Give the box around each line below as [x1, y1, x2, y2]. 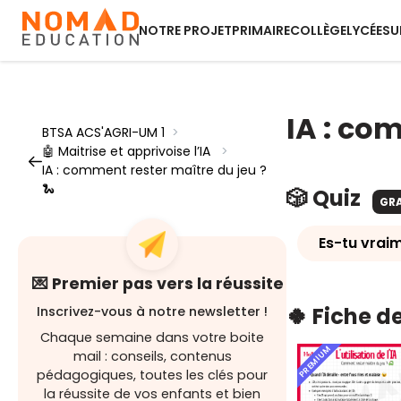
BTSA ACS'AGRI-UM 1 [42, 124, 165, 141]
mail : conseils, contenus [73, 347, 232, 365]
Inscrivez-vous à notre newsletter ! [37, 303, 268, 320]
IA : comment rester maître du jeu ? [42, 161, 267, 179]
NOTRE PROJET [139, 21, 232, 39]
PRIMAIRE [232, 21, 290, 39]
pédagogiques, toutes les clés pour [37, 366, 268, 384]
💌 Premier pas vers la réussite [32, 273, 284, 294]
